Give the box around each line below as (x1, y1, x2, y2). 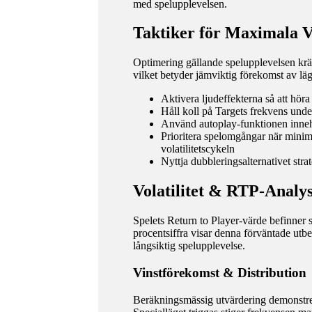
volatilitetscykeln (160, 143, 235, 155)
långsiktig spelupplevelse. (132, 240, 245, 252)
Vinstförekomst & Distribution (132, 265, 306, 280)
